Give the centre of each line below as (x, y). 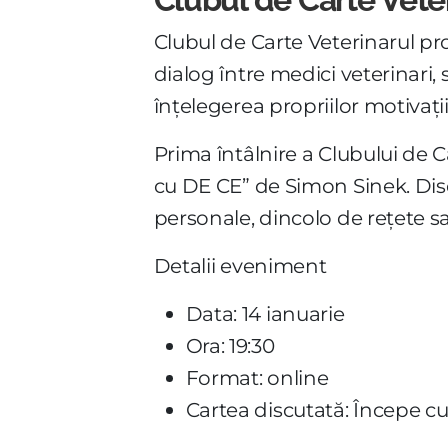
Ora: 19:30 (230, 345)
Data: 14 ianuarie (265, 313)
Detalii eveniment (240, 265)
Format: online (257, 377)
